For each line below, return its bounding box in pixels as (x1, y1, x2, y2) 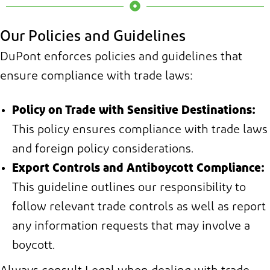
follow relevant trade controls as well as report (12, 201, 266, 214)
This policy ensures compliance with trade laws (12, 124, 268, 137)
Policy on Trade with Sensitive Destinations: (12, 105, 256, 118)
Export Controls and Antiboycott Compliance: (12, 163, 265, 175)
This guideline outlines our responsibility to (12, 182, 246, 195)
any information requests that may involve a (12, 221, 250, 233)
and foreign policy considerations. (12, 143, 193, 156)
